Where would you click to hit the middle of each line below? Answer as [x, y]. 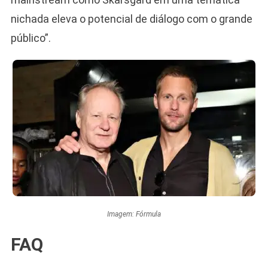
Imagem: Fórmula [134, 214]
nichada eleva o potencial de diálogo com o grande [131, 19]
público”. [31, 38]
